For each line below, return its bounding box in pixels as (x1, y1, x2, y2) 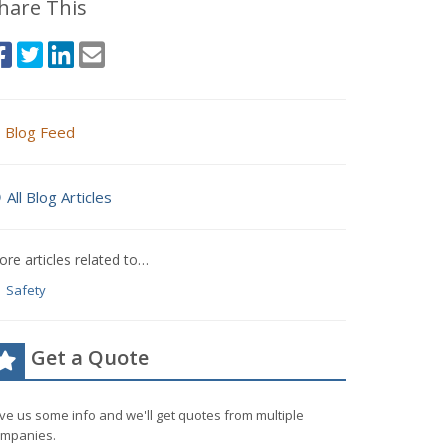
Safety (5, 281, 46, 299)
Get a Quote (31, 344, 149, 371)
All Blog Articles (7, 187, 112, 207)
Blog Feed (5, 122, 75, 142)
